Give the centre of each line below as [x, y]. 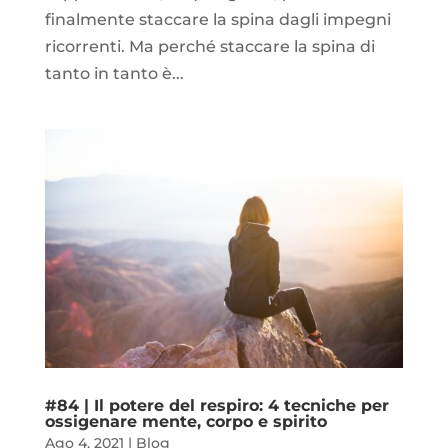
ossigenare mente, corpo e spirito [185, 421]
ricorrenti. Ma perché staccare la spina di [209, 46]
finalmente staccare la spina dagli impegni [217, 19]
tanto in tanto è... [114, 73]
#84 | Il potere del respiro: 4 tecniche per [216, 405]
